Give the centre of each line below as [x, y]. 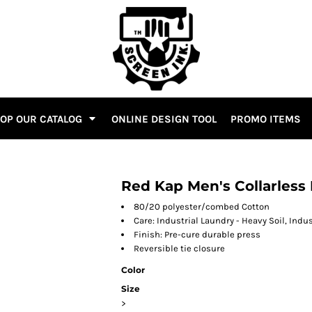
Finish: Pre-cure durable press [197, 234]
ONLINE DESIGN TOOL [164, 119]
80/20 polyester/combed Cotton [202, 206]
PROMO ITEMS [266, 119]
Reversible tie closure [179, 248]
